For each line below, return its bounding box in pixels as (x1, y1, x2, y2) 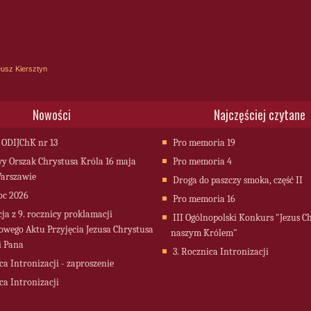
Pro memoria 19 (173, 137, 235, 149)
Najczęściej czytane (214, 106, 305, 124)
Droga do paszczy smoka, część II (173, 174, 303, 186)
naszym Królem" (171, 227, 237, 239)
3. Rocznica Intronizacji (173, 246, 269, 258)
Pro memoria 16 (173, 193, 235, 205)
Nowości (32, 106, 71, 124)
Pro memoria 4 (173, 155, 232, 167)
